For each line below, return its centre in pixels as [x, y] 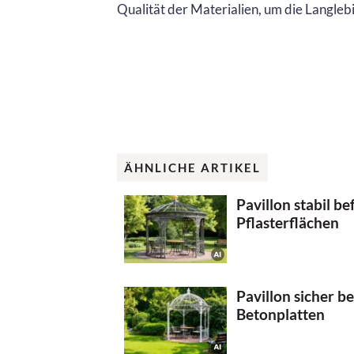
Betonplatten [281, 314]
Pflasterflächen [288, 222]
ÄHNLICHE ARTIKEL [192, 168]
